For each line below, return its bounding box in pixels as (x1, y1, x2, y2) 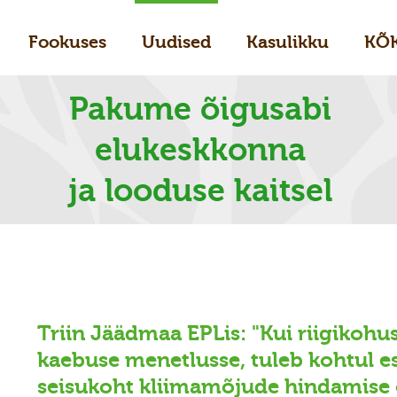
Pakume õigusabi (69, 91, 331, 127)
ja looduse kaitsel (68, 173, 332, 208)
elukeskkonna (95, 132, 306, 167)
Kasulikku (245, 32, 329, 52)
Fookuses (27, 32, 106, 52)
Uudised (141, 32, 211, 52)
